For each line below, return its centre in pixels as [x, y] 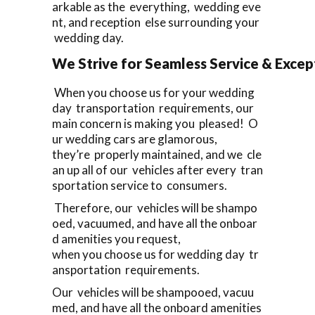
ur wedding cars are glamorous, [135, 139]
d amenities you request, [116, 238]
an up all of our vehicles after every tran [157, 169]
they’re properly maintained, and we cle [157, 154]
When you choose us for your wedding [154, 92]
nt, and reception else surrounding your [157, 22]
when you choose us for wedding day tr [155, 254]
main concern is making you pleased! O [155, 123]
